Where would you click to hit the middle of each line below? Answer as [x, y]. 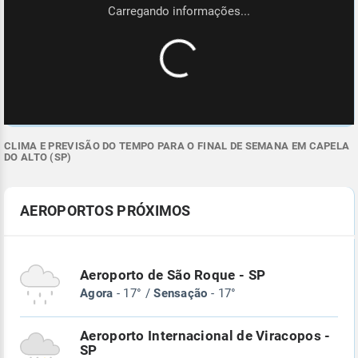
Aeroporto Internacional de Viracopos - [205, 336]
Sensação [181, 294]
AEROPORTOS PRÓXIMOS [105, 211]
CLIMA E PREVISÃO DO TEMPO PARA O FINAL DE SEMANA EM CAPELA [177, 146]
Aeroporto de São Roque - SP [173, 276]
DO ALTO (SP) [38, 157]
